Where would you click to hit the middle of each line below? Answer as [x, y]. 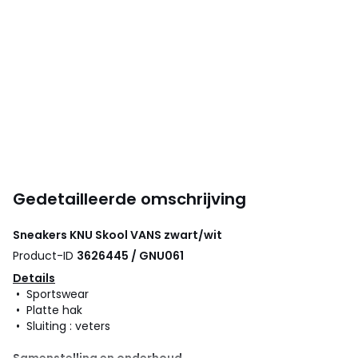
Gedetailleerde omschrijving [129, 199]
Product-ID [45, 256]
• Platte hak [48, 310]
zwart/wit [192, 235]
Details [34, 278]
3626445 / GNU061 [130, 256]
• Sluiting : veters [62, 326]
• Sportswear [51, 294]
